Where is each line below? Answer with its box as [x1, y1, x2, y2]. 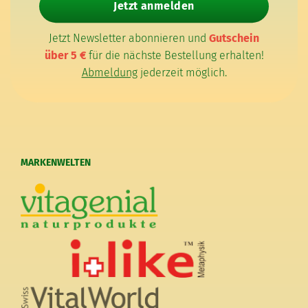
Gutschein [209, 32, 259, 45]
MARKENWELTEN [21, 157, 91, 169]
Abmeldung [81, 66, 137, 80]
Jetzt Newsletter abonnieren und [49, 32, 209, 45]
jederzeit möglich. [137, 66, 227, 80]
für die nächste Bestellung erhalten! [85, 49, 264, 63]
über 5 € [44, 49, 86, 63]
